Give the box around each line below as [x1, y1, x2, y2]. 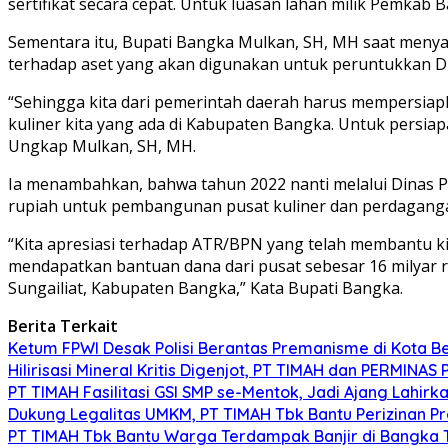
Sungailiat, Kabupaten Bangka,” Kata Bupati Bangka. [8, 276, 403, 299]
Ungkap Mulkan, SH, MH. [8, 134, 196, 157]
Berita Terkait [8, 314, 118, 337]
